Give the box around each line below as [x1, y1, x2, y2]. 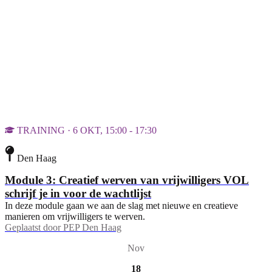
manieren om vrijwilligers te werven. [5, 211, 145, 222]
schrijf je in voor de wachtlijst [5, 187, 151, 200]
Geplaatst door [5, 222, 61, 233]
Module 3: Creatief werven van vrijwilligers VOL [5, 174, 249, 187]
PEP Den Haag [63, 222, 121, 233]
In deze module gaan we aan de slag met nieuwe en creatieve [5, 200, 238, 211]
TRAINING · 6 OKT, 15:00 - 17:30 [17, 125, 157, 136]
